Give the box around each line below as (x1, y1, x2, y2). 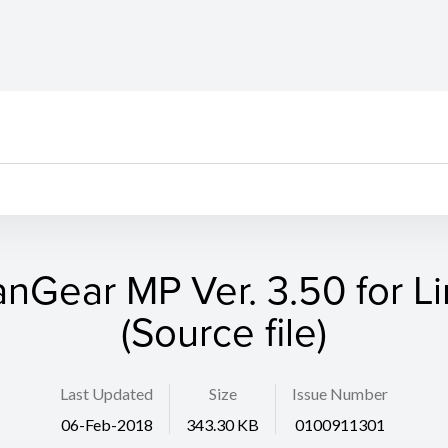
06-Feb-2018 (60, 415, 153, 435)
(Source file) (121, 303, 327, 360)
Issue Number (292, 384, 388, 404)
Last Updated (60, 384, 153, 404)
